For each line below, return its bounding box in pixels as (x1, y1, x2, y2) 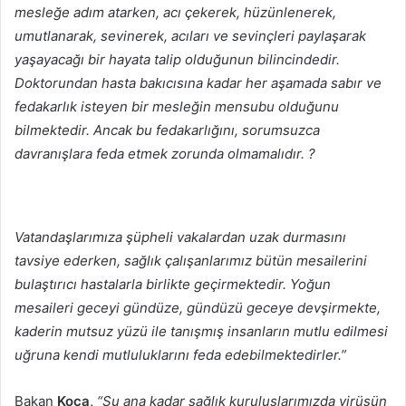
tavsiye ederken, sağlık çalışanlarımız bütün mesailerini (14, 252, 367, 270)
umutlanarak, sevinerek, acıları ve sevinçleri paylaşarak (14, 27, 366, 45)
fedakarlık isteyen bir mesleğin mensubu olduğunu (14, 98, 339, 116)
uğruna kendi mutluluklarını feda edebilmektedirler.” (14, 346, 350, 364)
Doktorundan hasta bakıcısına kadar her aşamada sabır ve (14, 74, 382, 92)
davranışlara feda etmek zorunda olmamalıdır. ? (14, 145, 319, 163)
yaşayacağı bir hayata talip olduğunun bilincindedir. (14, 51, 340, 69)
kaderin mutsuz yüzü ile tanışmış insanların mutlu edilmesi (14, 323, 388, 341)
